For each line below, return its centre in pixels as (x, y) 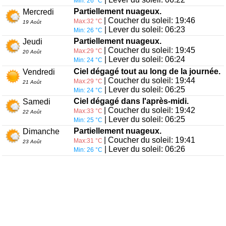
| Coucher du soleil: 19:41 (149, 140)
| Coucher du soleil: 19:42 (149, 110)
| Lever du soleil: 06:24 (144, 60)
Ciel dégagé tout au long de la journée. (147, 71)
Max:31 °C (89, 141)
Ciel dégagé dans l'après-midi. (131, 101)
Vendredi (39, 72)
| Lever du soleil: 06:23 (144, 29)
